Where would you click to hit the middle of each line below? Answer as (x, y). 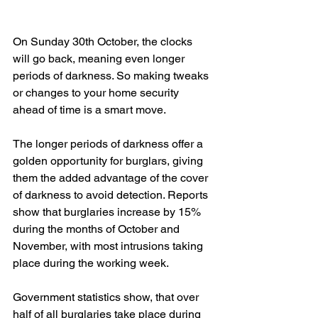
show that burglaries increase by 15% (108, 212)
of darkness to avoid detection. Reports (112, 195)
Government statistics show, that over (107, 297)
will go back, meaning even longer (100, 59)
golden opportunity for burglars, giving (109, 161)
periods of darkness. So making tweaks (112, 76)
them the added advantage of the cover (112, 178)
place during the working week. (92, 263)
